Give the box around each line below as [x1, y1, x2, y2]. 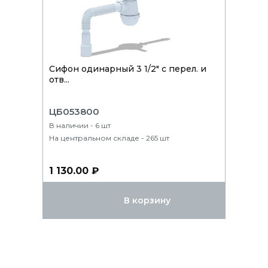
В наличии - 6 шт [49, 120, 111, 130]
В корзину [124, 194, 170, 206]
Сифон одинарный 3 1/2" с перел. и [49, 63, 206, 74]
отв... [49, 74, 69, 85]
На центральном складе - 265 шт [49, 133, 169, 142]
